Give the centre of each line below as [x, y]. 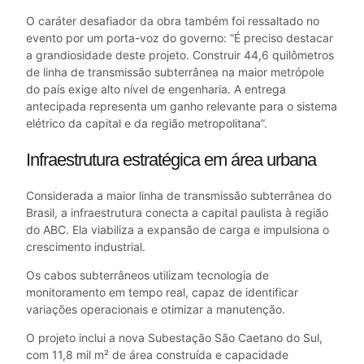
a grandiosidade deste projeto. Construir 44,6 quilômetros [180, 54]
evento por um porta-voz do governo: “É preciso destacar [180, 37]
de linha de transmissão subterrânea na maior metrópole [175, 71]
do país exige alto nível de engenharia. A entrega [156, 89]
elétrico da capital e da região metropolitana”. [147, 123]
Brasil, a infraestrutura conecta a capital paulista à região [177, 212]
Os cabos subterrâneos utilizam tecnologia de [147, 275]
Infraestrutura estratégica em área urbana [171, 159]
